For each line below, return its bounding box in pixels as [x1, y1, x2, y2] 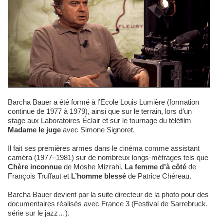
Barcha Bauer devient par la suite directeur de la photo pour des [8, 190, 209, 199]
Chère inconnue [8, 162, 62, 171]
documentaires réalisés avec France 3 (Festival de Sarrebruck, [8, 199, 208, 208]
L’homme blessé [71, 171, 126, 180]
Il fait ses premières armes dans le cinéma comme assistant [8, 144, 200, 152]
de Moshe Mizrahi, [62, 162, 125, 171]
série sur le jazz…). [8, 208, 70, 217]
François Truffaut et [8, 171, 71, 180]
